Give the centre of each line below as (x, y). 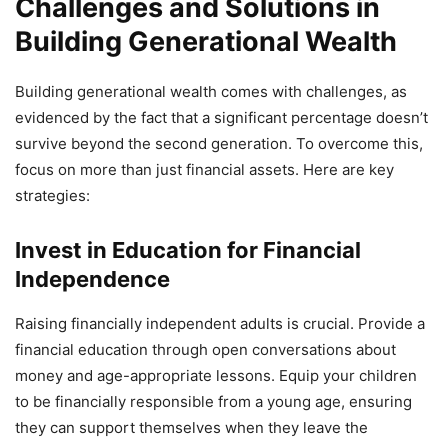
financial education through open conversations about (205, 349)
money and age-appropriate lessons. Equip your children (216, 375)
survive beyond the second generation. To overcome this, (219, 143)
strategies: (52, 195)
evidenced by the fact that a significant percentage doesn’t (221, 117)
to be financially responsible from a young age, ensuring (213, 401)
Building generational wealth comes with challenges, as (211, 91)
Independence (92, 278)
